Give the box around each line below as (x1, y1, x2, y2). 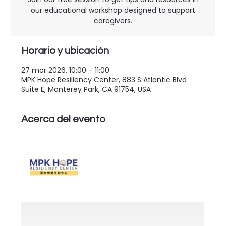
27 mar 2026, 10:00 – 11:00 (21, 65, 110, 75)
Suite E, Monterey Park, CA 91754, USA (21, 84, 151, 94)
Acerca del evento (21, 114, 106, 124)
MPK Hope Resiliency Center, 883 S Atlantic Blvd (21, 74, 187, 85)
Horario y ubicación (21, 45, 109, 56)
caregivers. (94, 15, 132, 26)
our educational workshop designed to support (31, 5, 195, 15)
